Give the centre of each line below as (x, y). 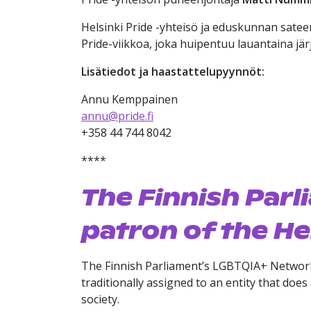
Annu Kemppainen (129, 99)
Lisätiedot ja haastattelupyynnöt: (173, 72)
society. (100, 299)
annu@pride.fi (117, 116)
